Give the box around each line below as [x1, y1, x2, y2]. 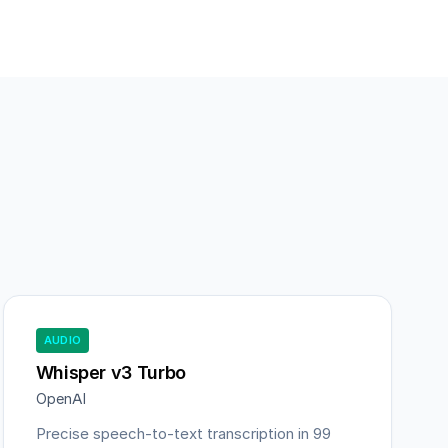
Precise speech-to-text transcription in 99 [35, 424, 331, 443]
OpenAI [35, 390, 86, 408]
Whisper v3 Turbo [35, 362, 186, 383]
